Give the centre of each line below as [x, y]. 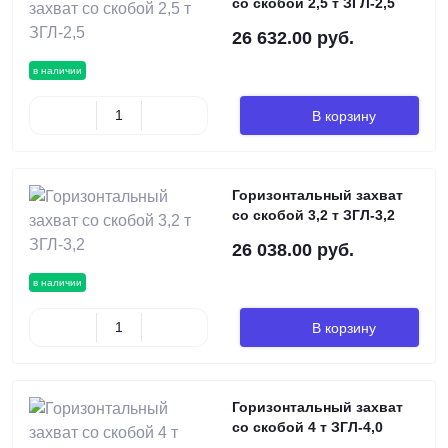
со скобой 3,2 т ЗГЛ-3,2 [313, 215]
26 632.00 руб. [293, 38]
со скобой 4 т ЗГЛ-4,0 [307, 427]
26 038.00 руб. [293, 250]
